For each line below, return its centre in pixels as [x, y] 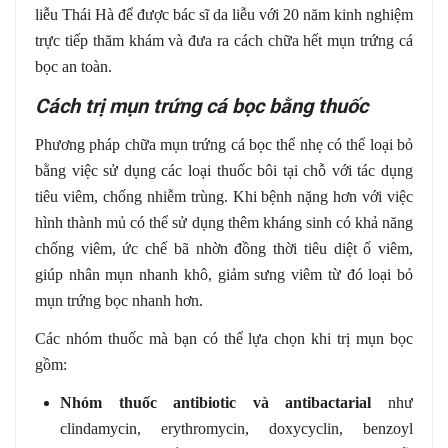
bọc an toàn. [73, 66]
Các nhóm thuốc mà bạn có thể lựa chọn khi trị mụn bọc [224, 338]
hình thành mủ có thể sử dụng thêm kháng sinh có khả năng [224, 222]
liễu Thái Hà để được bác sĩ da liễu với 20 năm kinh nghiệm [224, 14]
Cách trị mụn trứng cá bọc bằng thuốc [201, 105]
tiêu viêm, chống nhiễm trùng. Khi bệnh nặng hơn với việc [224, 196]
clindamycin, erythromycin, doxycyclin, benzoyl [236, 428]
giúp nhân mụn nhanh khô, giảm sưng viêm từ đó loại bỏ [224, 274]
